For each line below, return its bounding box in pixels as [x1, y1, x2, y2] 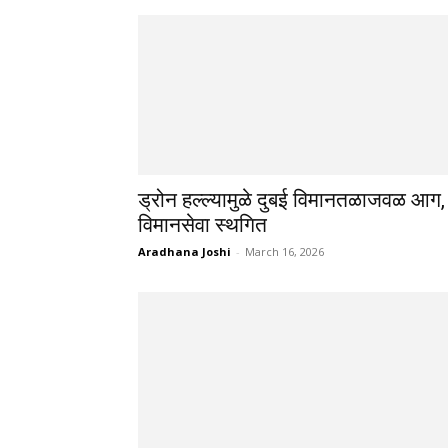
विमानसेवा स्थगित [138, 212, 267, 237]
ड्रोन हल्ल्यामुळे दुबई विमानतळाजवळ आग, [138, 187, 445, 212]
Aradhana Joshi [138, 243, 231, 259]
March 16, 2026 [245, 243, 324, 259]
